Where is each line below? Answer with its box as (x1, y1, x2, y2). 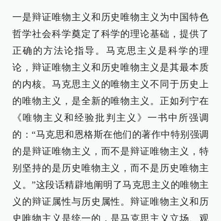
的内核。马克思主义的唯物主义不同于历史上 (12, 79, 209, 89)
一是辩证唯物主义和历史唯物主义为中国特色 (12, 12, 209, 22)
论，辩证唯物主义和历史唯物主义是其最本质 (12, 62, 209, 73)
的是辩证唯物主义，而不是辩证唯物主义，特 (12, 146, 209, 156)
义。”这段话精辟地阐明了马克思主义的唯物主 (12, 180, 209, 190)
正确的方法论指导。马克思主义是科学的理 (12, 45, 209, 56)
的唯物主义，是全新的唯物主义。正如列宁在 (12, 96, 209, 106)
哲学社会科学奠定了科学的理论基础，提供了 (12, 29, 209, 39)
